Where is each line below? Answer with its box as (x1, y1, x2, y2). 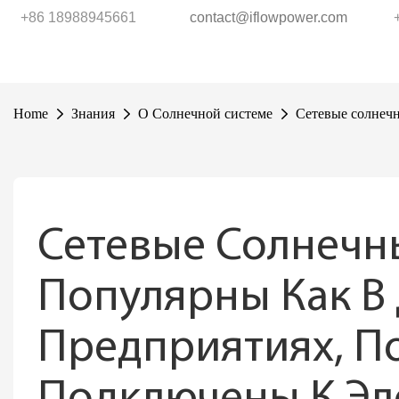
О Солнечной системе (138, 106, 273, 121)
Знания (71, 106, 115, 121)
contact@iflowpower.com (190, 10, 347, 25)
